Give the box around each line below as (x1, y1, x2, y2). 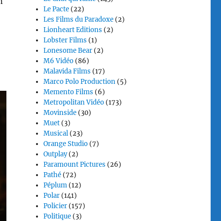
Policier (43, 202, 68, 210)
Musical (43, 129, 69, 138)
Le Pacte (43, 5, 70, 13)
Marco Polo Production (43, 77, 116, 86)
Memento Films (43, 88, 94, 96)
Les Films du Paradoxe (43, 15, 114, 24)
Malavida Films (43, 67, 91, 75)
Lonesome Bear (43, 46, 93, 55)
